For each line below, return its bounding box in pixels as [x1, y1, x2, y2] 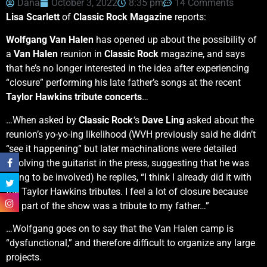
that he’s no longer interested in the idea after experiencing [6, 63, 249, 74]
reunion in [58, 48, 104, 60]
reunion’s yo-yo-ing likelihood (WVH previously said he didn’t [6, 128, 256, 140]
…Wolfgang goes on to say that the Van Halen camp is [6, 223, 234, 235]
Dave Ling [142, 114, 184, 126]
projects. [6, 252, 42, 263]
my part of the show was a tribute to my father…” [6, 200, 209, 212]
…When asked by [6, 114, 79, 126]
